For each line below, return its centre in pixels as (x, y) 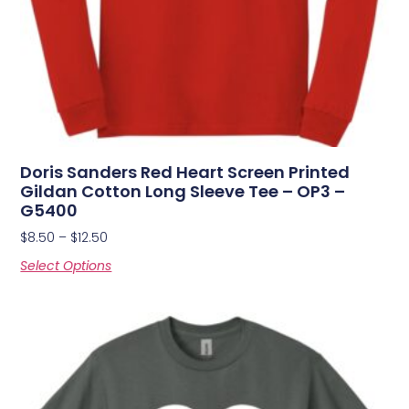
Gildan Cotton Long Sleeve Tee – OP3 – (183, 192)
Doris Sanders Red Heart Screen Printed (185, 173)
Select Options (66, 266)
